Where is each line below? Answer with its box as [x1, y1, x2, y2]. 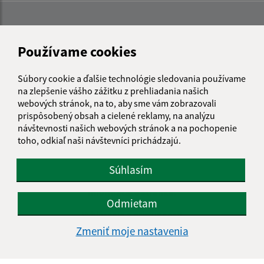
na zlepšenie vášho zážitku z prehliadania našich [18, 84, 209, 97]
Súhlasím [109, 162, 153, 177]
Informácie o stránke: [88, 186, 176, 199]
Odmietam [107, 196, 157, 210]
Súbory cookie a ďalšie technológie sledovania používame [18, 72, 246, 84]
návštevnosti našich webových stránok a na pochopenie [18, 121, 237, 134]
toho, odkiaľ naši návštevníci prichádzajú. [18, 134, 181, 146]
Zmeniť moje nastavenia [75, 223, 189, 238]
